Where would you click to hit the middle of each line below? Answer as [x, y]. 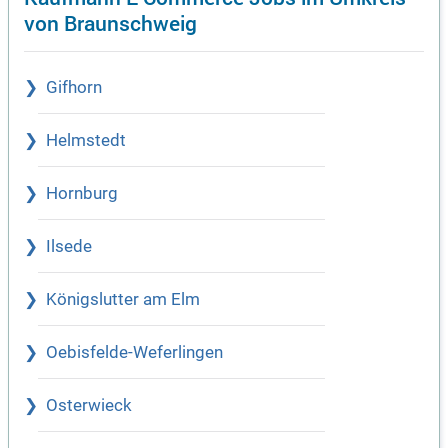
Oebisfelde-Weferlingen [134, 352]
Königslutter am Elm [123, 299]
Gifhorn [74, 87]
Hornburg [82, 193]
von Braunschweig [110, 22]
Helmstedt [86, 140]
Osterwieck [89, 405]
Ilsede [69, 246]
